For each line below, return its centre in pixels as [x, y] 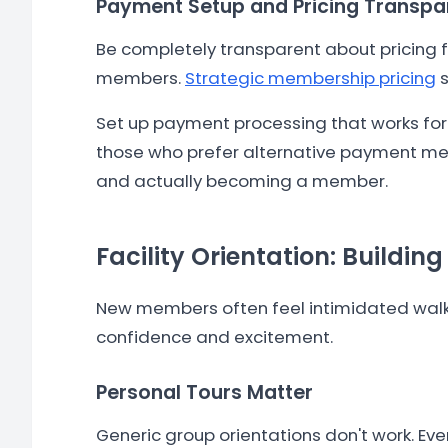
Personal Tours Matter [204, 392]
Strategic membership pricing [310, 78]
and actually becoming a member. [242, 181]
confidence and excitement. [214, 337]
